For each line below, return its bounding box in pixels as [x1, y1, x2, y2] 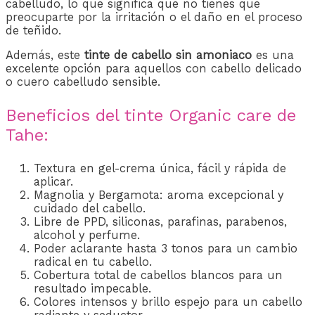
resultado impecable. [34, 281, 151, 295]
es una [252, 48, 294, 62]
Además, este [6, 48, 84, 62]
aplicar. [34, 174, 73, 188]
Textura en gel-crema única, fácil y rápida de [34, 161, 286, 175]
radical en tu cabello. [34, 255, 152, 269]
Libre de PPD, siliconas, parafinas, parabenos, [34, 214, 287, 229]
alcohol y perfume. [34, 228, 140, 242]
